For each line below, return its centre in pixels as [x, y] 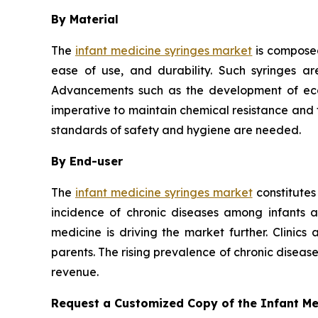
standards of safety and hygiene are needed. [176, 130]
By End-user [87, 161]
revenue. [75, 272]
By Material [85, 19]
